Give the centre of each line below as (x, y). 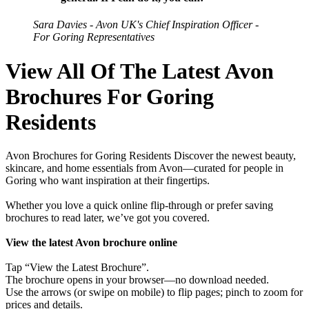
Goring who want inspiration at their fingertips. (108, 181)
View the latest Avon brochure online (91, 243)
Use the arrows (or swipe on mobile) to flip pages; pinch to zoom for (154, 292)
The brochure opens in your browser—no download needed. (137, 280)
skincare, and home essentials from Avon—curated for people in (144, 168)
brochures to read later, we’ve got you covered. (108, 218)
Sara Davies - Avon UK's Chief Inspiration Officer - (146, 25)
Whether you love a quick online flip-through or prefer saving (139, 206)
